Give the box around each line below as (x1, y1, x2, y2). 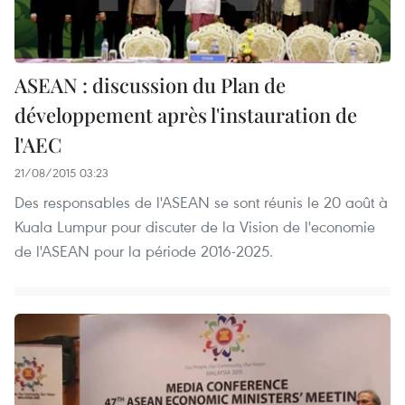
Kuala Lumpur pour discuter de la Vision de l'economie (14, 216, 375, 238)
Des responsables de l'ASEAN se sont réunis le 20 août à (14, 192, 388, 213)
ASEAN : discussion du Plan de (14, 71, 286, 99)
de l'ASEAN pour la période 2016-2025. (14, 240, 273, 262)
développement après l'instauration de (14, 101, 357, 129)
